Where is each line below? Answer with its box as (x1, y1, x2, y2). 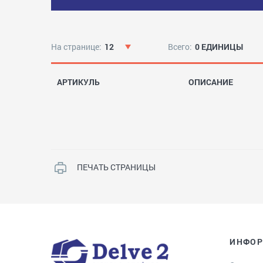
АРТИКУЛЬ (57, 76, 100, 87)
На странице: (51, 41, 102, 52)
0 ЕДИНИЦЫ (194, 41, 243, 52)
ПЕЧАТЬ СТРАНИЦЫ (77, 161, 156, 173)
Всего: (167, 41, 192, 52)
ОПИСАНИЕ (188, 76, 233, 87)
